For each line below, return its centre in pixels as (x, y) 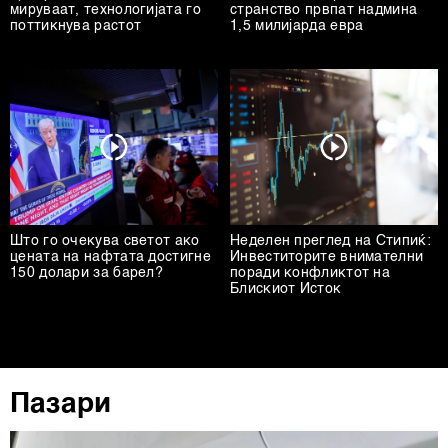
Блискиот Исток (286, 289)
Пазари (61, 404)
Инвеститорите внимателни (327, 257)
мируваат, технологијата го (105, 10)
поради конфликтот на (310, 273)
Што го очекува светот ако (105, 241)
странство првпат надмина (324, 10)
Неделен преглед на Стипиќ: (330, 241)
